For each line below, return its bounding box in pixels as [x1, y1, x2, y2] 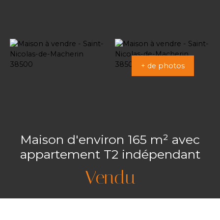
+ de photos [140, 61, 185, 70]
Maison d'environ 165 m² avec [20, 132, 200, 147]
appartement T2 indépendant [20, 146, 200, 162]
